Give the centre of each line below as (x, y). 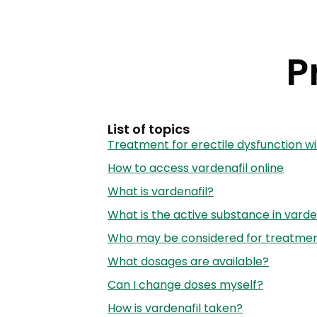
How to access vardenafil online (196, 168)
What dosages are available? (188, 261)
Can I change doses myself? (185, 284)
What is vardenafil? (161, 191)
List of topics (149, 129)
